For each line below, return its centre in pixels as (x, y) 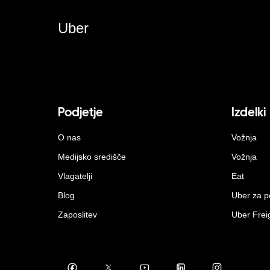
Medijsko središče (92, 156)
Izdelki (249, 112)
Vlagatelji (75, 176)
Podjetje (80, 112)
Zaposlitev (77, 214)
